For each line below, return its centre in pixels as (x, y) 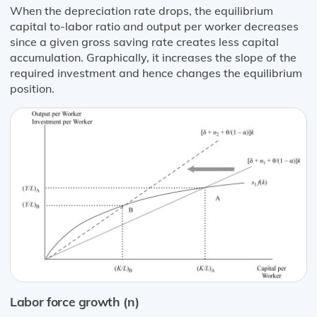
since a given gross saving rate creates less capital (144, 42)
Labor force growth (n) (75, 302)
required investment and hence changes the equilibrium (156, 73)
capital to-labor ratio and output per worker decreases (154, 27)
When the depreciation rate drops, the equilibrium (142, 11)
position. (32, 89)
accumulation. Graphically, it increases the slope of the (153, 58)
